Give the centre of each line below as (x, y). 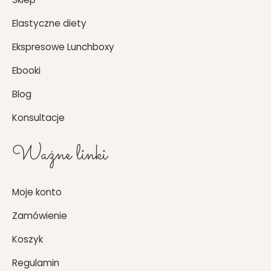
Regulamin (36, 263)
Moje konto (37, 192)
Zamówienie (40, 216)
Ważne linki (60, 155)
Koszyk (28, 240)
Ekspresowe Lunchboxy (63, 47)
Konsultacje (38, 118)
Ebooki (26, 71)
